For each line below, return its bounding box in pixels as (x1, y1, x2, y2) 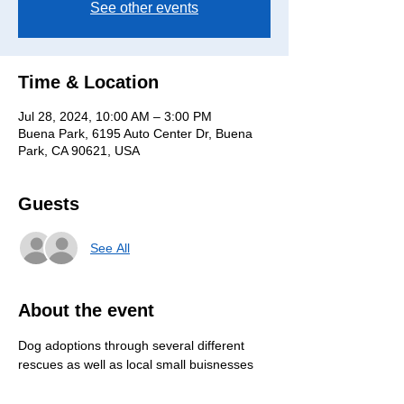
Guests (18, 194, 79, 214)
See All (90, 240, 130, 255)
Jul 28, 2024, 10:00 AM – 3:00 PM (18, 109, 212, 124)
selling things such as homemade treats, (18, 376, 252, 390)
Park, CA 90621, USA (18, 143, 140, 158)
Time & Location (18, 72, 159, 92)
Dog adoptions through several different (18, 338, 248, 353)
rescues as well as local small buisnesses (18, 357, 257, 372)
